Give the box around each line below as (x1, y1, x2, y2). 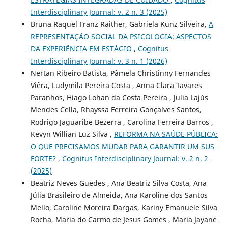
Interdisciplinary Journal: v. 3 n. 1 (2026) (30, 56, 167, 66)
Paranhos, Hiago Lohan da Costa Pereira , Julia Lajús (30, 93, 208, 103)
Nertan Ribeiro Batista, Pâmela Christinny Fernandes (30, 68, 211, 78)
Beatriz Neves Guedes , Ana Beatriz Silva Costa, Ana (30, 178, 207, 188)
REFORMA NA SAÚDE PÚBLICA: (113, 129, 218, 139)
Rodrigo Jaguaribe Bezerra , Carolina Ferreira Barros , (30, 117, 213, 127)
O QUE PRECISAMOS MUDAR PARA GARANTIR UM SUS (30, 141, 214, 152)
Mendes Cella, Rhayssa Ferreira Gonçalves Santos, (30, 105, 202, 115)
